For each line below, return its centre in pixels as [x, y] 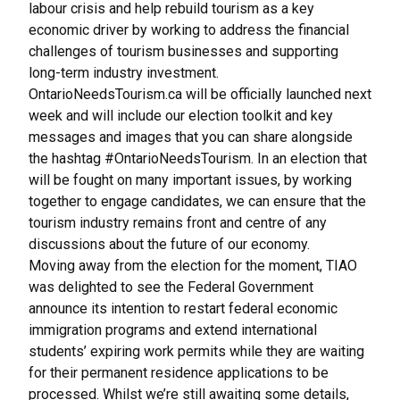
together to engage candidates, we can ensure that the [197, 201]
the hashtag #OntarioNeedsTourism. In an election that [198, 158]
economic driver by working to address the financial [189, 30]
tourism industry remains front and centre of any [178, 223]
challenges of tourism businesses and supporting [183, 51]
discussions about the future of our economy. [171, 244]
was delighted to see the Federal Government [171, 287]
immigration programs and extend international [173, 330]
